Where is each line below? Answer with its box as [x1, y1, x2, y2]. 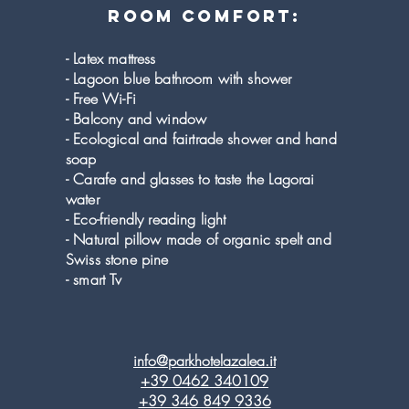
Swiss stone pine [66, 249, 169, 269]
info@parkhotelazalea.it [133, 351, 276, 371]
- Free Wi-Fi [66, 89, 136, 109]
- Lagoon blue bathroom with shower [66, 68, 292, 89]
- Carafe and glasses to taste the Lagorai [66, 169, 315, 189]
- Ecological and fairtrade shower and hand [66, 129, 337, 149]
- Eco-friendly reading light [66, 209, 226, 229]
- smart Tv [66, 269, 122, 289]
